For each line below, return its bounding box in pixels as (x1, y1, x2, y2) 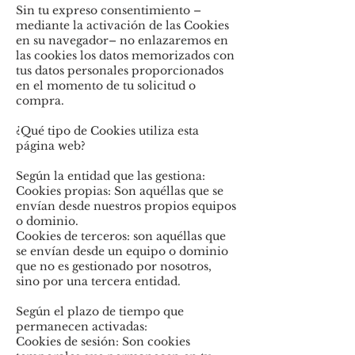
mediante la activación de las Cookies (16, 18, 229, 32)
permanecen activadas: (16, 319, 147, 334)
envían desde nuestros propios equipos (16, 199, 236, 213)
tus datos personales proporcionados (16, 63, 223, 78)
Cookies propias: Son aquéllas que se (16, 184, 223, 198)
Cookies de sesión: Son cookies (16, 334, 190, 349)
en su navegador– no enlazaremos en (16, 33, 228, 48)
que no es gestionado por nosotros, (16, 259, 212, 273)
